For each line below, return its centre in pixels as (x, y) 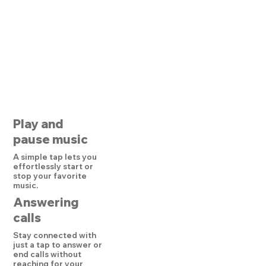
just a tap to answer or (57, 244)
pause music (50, 140)
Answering (46, 202)
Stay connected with (54, 235)
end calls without (47, 254)
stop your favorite (50, 175)
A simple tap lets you (55, 156)
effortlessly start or (53, 166)
